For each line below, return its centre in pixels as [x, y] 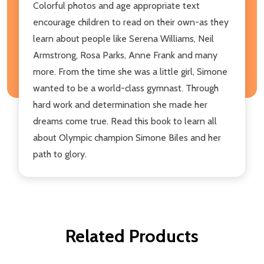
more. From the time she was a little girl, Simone [130, 71]
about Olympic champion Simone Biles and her [127, 137]
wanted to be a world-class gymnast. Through [126, 88]
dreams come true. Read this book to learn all [125, 121]
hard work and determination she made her [120, 104]
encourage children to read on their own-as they [131, 22]
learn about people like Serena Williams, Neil [123, 38]
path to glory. [60, 154]
